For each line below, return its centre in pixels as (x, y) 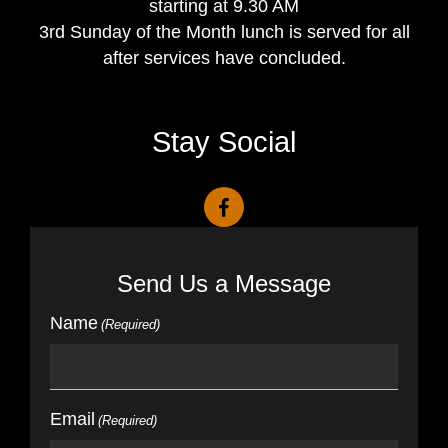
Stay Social (224, 141)
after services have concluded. (224, 57)
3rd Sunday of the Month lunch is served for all (224, 31)
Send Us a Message (224, 283)
